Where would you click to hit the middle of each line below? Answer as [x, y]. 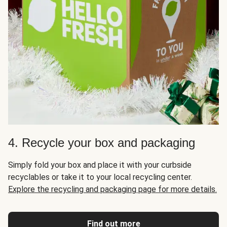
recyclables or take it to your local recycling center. [100, 177]
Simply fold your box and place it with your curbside [100, 165]
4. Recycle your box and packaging [102, 143]
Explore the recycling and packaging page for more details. [112, 190]
